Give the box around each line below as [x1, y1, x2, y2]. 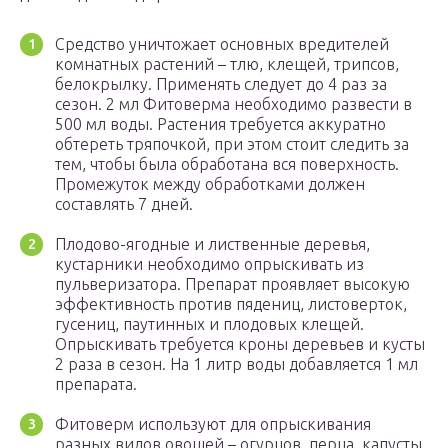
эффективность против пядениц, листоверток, [55, 295, 407, 314]
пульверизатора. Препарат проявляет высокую [55, 275, 410, 294]
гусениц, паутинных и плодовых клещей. [55, 315, 364, 334]
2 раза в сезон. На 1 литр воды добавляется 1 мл [55, 355, 418, 374]
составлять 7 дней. [55, 195, 193, 214]
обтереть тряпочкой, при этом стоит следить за [55, 135, 409, 154]
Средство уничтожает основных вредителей [55, 35, 389, 54]
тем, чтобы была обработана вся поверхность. [55, 155, 399, 174]
